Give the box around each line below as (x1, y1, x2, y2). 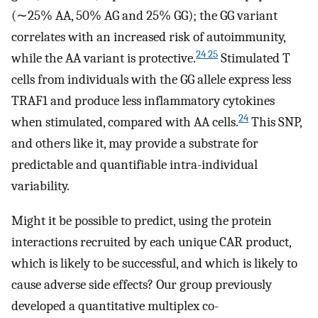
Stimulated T (218, 50, 290, 66)
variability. (11, 177, 70, 194)
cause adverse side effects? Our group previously (11, 276, 272, 292)
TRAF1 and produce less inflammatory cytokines (11, 92, 275, 109)
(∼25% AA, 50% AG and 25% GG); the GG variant (11, 7, 278, 23)
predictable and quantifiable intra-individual (11, 156, 258, 172)
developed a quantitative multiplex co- (11, 297, 219, 314)
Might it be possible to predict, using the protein (11, 212, 272, 229)
